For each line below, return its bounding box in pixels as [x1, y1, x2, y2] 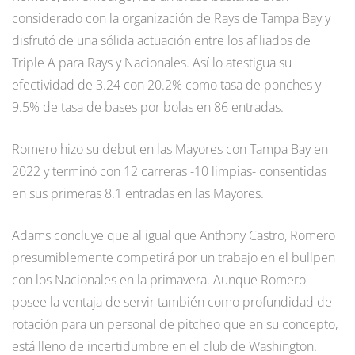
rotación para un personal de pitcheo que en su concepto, [12, 315, 338, 333]
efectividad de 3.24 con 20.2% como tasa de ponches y [12, 75, 321, 94]
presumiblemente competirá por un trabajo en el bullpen [12, 248, 335, 266]
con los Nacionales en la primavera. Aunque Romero [12, 270, 306, 288]
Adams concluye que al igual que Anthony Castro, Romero [12, 226, 335, 244]
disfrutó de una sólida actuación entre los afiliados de [12, 31, 311, 49]
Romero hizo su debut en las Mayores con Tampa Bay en [12, 139, 328, 158]
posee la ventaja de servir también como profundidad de [12, 292, 332, 311]
